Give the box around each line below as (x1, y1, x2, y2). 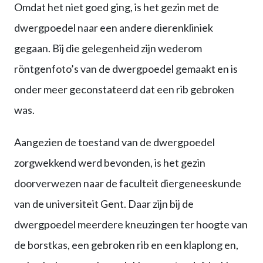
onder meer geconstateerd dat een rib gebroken (14, 82, 234, 96)
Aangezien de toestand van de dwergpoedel (14, 135, 215, 149)
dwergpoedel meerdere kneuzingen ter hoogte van (14, 217, 248, 231)
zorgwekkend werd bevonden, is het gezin (14, 156, 205, 169)
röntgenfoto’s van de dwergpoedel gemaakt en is (14, 62, 238, 75)
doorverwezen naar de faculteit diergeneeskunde (14, 176, 241, 190)
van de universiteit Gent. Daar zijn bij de (14, 197, 194, 210)
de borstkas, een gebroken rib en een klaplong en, (14, 238, 238, 251)
